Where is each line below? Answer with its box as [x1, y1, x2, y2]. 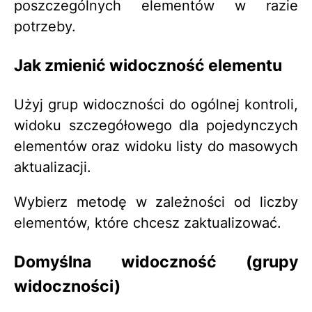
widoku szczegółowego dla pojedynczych [14, 116, 298, 134]
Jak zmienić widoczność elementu [14, 55, 282, 76]
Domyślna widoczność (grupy [14, 251, 298, 272]
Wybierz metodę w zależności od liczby [14, 193, 298, 210]
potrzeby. [14, 17, 76, 35]
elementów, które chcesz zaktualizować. [14, 214, 281, 231]
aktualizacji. [14, 158, 91, 175]
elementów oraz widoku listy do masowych [14, 137, 298, 155]
